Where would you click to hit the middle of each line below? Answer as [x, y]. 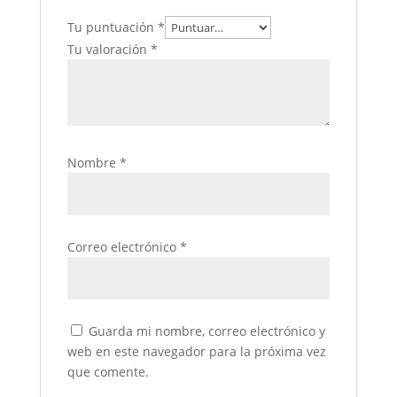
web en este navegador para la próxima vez [196, 352]
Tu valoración [109, 50]
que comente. [108, 372]
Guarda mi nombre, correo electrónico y [206, 331]
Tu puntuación [112, 27]
